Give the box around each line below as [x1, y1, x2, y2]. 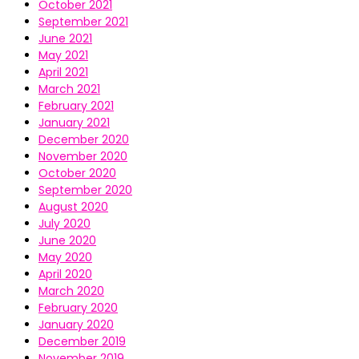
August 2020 [38, 199, 108, 216]
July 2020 [38, 216, 91, 232]
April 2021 [38, 64, 88, 81]
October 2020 [38, 165, 116, 182]
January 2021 [38, 115, 110, 131]
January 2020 [38, 317, 114, 333]
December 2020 [38, 131, 129, 148]
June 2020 [38, 232, 96, 249]
